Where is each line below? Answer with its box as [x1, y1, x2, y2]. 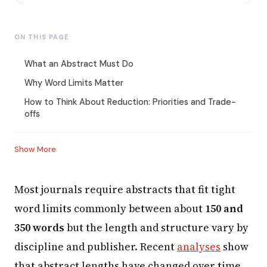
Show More [14, 144, 56, 154]
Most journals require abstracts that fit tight [14, 182, 235, 197]
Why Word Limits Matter [24, 77, 123, 88]
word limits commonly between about [14, 201, 205, 216]
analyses [177, 239, 221, 254]
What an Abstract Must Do [24, 58, 133, 69]
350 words [14, 220, 64, 235]
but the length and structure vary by [64, 220, 249, 235]
